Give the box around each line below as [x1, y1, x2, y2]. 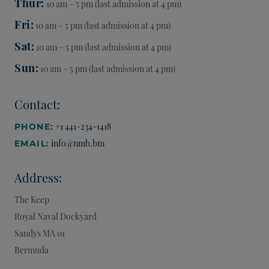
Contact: [14, 95, 60, 113]
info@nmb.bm [51, 137, 105, 149]
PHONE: [14, 121, 54, 133]
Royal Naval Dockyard [14, 210, 97, 222]
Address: [14, 169, 62, 186]
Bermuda [14, 244, 49, 256]
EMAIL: [14, 138, 50, 150]
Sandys [14, 227, 41, 239]
